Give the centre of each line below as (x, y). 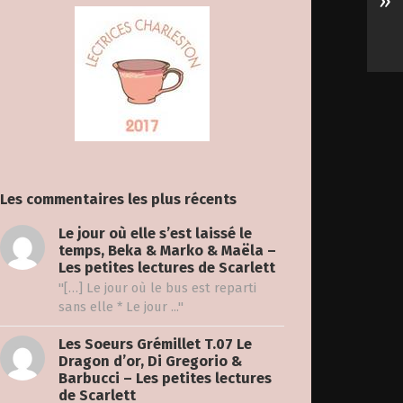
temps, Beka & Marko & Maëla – (167, 251)
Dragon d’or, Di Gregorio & (150, 362)
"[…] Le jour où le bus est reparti (157, 288)
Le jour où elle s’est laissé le (155, 234)
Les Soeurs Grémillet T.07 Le (155, 345)
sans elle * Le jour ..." (121, 307)
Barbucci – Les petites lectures (165, 379)
